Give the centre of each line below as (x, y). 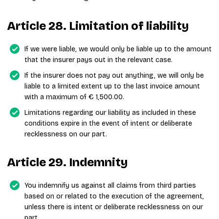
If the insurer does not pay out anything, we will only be (114, 76)
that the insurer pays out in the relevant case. (99, 60)
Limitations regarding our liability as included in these (110, 113)
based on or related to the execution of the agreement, (114, 196)
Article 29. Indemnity (67, 162)
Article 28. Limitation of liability (98, 26)
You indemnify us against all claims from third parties (110, 186)
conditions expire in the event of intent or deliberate (108, 123)
